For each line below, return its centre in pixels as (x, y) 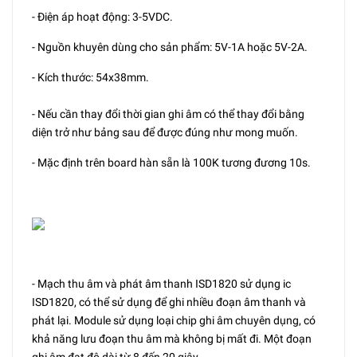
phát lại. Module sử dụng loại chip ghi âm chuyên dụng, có (174, 320)
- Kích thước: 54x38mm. (90, 77)
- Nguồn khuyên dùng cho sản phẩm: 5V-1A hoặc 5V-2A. (170, 47)
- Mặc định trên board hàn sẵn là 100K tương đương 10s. (171, 163)
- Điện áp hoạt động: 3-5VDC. (102, 17)
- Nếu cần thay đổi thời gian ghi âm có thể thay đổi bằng (168, 114)
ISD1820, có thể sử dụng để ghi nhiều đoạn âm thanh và (169, 302)
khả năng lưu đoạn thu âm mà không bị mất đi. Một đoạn (172, 339)
